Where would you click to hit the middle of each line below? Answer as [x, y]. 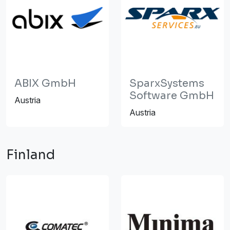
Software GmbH [172, 95]
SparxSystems [167, 83]
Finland [31, 155]
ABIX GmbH [45, 83]
